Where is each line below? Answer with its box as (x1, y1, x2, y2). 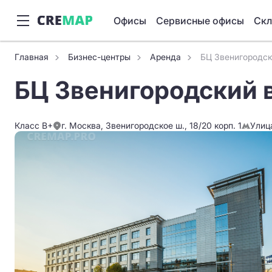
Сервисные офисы (156, 14, 244, 27)
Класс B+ (15, 120, 53, 131)
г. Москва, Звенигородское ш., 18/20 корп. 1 (61, 120, 242, 131)
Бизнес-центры (68, 52, 131, 62)
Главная (15, 52, 49, 62)
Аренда (150, 52, 181, 62)
